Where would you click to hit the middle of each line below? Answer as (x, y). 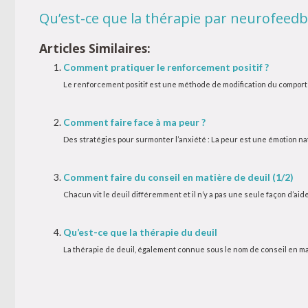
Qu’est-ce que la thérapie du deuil (140, 232)
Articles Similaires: (95, 48)
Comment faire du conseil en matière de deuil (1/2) (178, 177)
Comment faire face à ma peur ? (134, 122)
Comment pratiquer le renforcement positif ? (166, 67)
